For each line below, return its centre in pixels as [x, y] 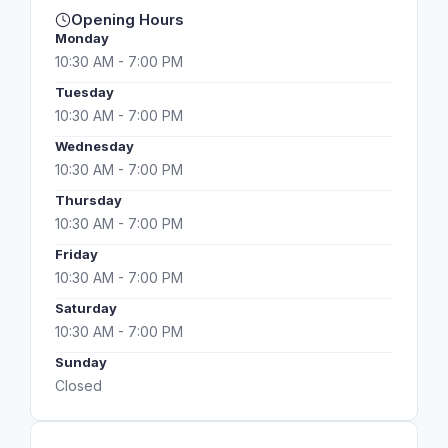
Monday [82, 38]
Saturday [86, 308]
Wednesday [94, 146]
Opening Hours [127, 19]
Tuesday [84, 92]
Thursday [88, 200]
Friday [76, 254]
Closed [78, 385]
